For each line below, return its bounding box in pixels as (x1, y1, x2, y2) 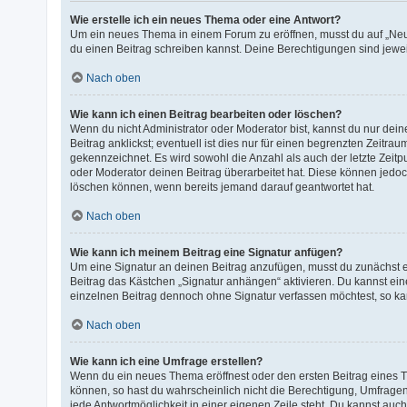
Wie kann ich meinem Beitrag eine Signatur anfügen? (70, 245, 343, 259)
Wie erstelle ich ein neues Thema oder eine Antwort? (70, 13, 342, 26)
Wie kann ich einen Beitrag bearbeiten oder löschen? (70, 107, 342, 121)
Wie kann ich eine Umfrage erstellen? (70, 354, 263, 368)
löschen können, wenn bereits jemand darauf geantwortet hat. (70, 180, 375, 194)
